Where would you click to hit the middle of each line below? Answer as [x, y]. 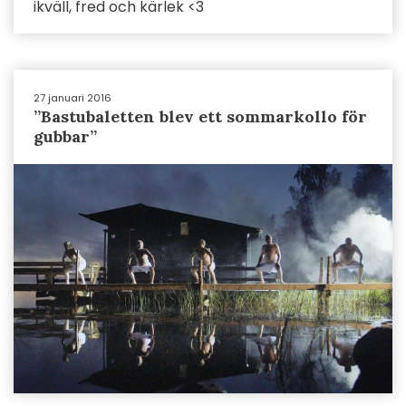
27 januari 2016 [72, 98]
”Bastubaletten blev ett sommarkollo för [200, 116]
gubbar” [65, 136]
